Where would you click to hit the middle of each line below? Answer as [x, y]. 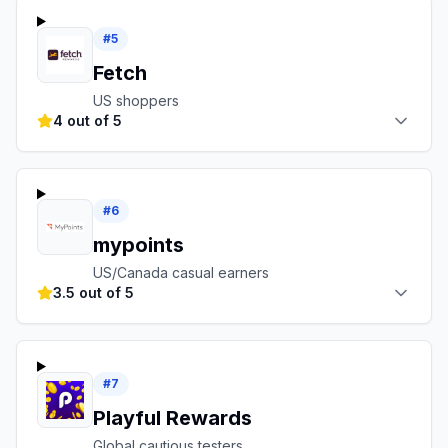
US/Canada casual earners [181, 273]
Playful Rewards [172, 417]
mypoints [138, 245]
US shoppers [136, 100]
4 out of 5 [87, 120]
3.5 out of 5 [93, 293]
